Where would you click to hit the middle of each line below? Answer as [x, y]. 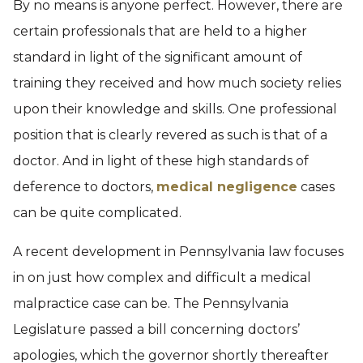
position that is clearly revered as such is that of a [170, 135]
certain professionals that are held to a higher [160, 31]
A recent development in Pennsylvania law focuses [178, 252]
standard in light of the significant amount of [158, 57]
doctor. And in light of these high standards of [161, 161]
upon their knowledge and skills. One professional [175, 109]
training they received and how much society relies [177, 83]
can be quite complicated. [97, 213]
